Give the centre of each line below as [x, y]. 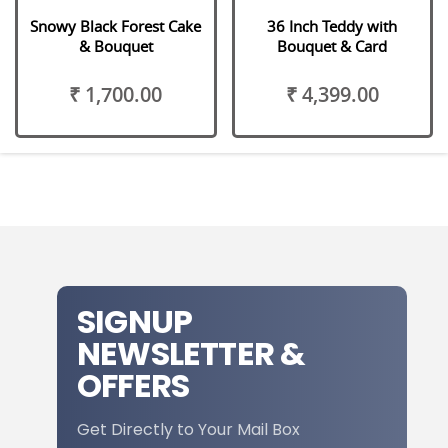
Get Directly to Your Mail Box [188, 429]
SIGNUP [135, 321]
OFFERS [133, 385]
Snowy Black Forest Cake [116, 25]
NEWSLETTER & [191, 353]
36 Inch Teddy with [332, 25]
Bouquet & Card [332, 45]
